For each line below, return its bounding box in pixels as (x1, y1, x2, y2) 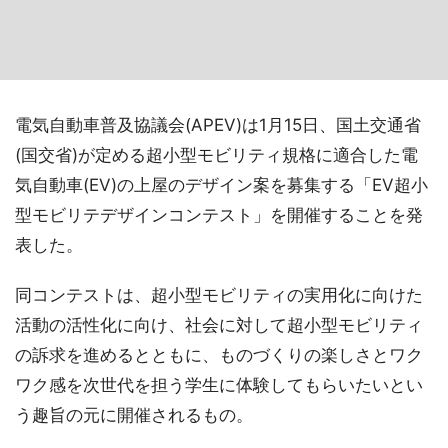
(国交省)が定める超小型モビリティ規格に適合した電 (15, 145, 418, 165)
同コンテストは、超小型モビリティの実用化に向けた (15, 285, 423, 305)
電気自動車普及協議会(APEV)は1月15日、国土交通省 (15, 115, 421, 135)
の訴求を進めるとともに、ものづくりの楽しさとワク (15, 345, 423, 365)
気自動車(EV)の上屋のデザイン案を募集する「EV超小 (15, 175, 428, 195)
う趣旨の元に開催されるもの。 (15, 405, 253, 425)
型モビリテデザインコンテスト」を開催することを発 (15, 205, 423, 225)
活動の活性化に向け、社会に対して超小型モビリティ (15, 315, 423, 335)
